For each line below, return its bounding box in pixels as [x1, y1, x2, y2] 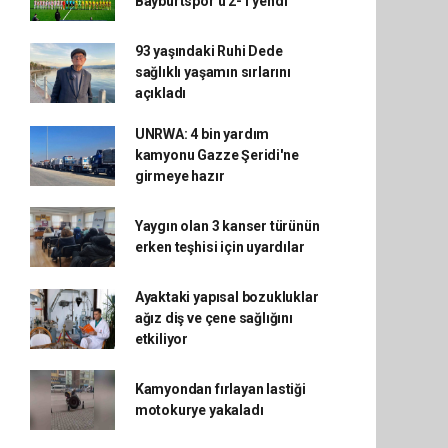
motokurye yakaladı [134, 402, 264, 419]
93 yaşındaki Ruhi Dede [134, 43, 283, 60]
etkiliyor [134, 331, 189, 348]
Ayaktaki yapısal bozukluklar [134, 289, 319, 306]
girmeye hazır [134, 168, 225, 185]
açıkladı [134, 85, 187, 102]
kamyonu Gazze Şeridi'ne [134, 147, 299, 164]
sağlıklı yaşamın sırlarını [134, 64, 291, 81]
